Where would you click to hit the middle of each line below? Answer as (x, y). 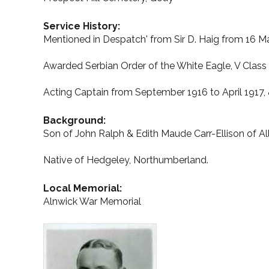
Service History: (82, 26)
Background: (74, 120)
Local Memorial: (83, 188)
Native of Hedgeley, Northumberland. (126, 160)
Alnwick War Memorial (92, 201)
